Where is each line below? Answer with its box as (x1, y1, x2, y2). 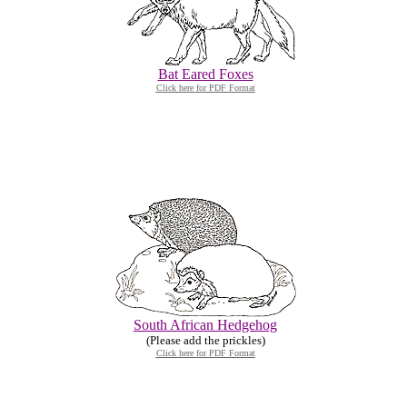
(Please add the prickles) (145, 333, 265, 347)
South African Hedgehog (134, 317, 277, 333)
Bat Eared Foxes (157, 66, 253, 82)
